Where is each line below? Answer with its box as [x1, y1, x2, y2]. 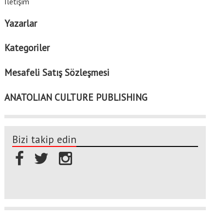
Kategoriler [4, 41, 50, 54]
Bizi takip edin [12, 132, 76, 146]
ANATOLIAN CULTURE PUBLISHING [4, 91, 147, 104]
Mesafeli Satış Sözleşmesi [4, 66, 109, 79]
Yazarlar [4, 17, 37, 29]
